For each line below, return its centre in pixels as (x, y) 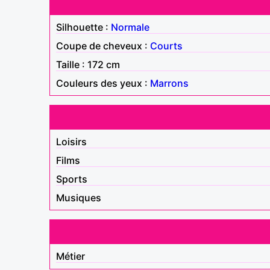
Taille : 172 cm (88, 64)
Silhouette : (83, 27)
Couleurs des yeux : (103, 83)
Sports (72, 179)
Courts (166, 46)
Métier (71, 256)
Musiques (79, 197)
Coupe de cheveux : (103, 46)
